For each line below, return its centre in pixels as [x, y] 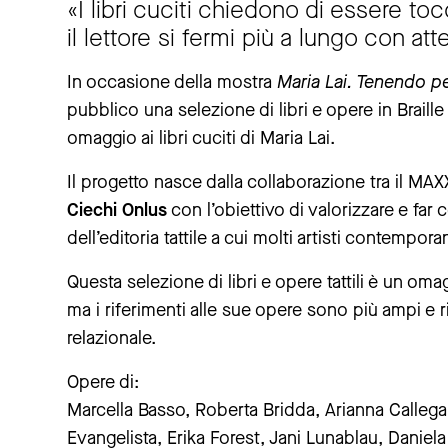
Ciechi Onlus [117, 210]
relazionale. [111, 338]
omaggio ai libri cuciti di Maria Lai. [201, 138]
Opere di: [103, 382]
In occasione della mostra [172, 82]
